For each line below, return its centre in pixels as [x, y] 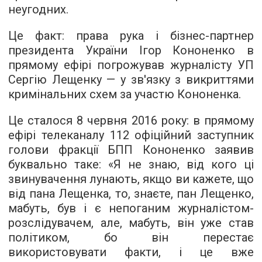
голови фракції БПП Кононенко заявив [131, 150]
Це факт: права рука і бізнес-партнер [131, 36]
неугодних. [38, 10]
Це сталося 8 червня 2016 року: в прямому [131, 121]
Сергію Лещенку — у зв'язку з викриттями [131, 80]
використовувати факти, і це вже [131, 252]
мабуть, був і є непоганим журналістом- [131, 208]
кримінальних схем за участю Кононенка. [125, 94]
